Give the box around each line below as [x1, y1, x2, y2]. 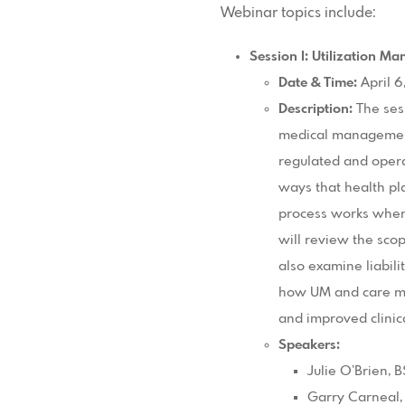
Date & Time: [278, 75, 361, 90]
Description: [278, 101, 356, 117]
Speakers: [278, 337, 340, 353]
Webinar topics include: [221, 5, 376, 21]
